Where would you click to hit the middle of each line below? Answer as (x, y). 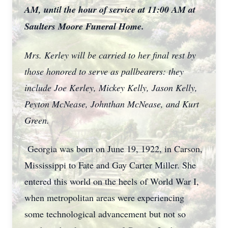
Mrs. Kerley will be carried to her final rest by (110, 55)
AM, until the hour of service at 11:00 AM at (110, 9)
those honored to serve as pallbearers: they (104, 71)
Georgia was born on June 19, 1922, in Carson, (113, 149)
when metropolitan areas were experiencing (104, 197)
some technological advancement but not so (105, 214)
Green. (37, 120)
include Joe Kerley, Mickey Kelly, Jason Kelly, (111, 88)
